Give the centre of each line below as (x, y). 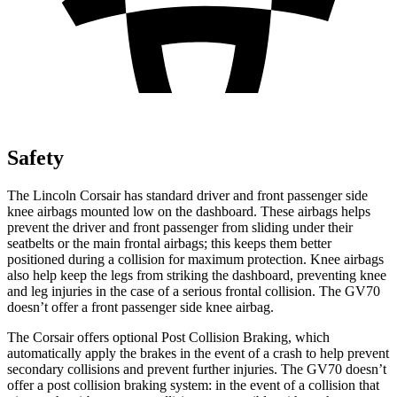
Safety (35, 157)
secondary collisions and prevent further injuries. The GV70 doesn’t (197, 369)
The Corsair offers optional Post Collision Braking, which (168, 337)
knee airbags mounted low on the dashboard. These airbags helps (189, 211)
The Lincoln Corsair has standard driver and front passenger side (187, 195)
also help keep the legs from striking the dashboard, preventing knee (197, 275)
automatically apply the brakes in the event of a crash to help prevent (198, 353)
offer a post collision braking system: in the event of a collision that (193, 385)
